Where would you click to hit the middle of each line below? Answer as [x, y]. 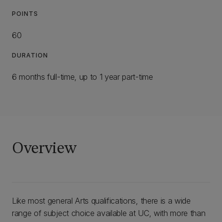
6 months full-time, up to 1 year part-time [83, 77]
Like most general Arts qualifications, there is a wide [101, 201]
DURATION [30, 55]
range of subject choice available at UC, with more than [109, 213]
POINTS [25, 14]
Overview [44, 149]
